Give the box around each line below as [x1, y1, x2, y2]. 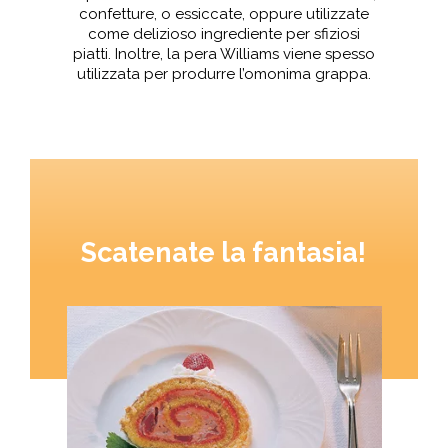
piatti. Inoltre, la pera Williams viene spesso [72, 44, 375, 63]
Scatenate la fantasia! [81, 237, 367, 269]
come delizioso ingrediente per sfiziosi [87, 24, 360, 43]
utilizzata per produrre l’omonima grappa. [76, 64, 371, 83]
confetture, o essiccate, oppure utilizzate [78, 4, 369, 23]
